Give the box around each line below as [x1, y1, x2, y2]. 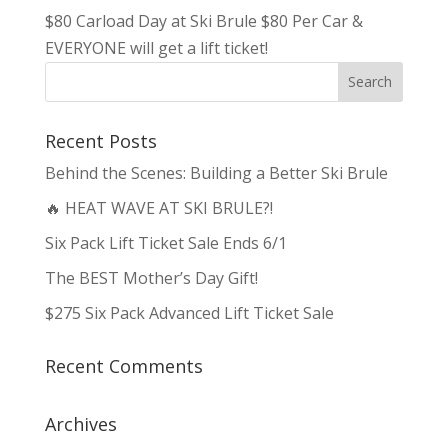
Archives [44, 411, 117, 436]
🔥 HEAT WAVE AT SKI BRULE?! [44, 196, 273, 219]
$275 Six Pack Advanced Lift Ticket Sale [44, 301, 334, 324]
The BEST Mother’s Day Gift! [44, 266, 258, 289]
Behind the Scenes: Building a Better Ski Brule [44, 161, 388, 184]
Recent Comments [44, 353, 203, 378]
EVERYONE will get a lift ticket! [44, 36, 276, 59]
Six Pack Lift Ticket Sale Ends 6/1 [44, 231, 287, 254]
